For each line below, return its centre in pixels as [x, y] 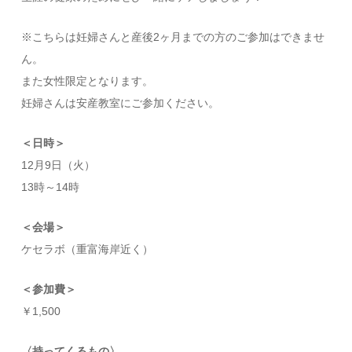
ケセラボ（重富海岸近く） [88, 249]
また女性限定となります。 [88, 81]
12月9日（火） [59, 165]
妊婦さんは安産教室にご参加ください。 [121, 103]
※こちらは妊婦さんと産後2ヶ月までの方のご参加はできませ [173, 37]
